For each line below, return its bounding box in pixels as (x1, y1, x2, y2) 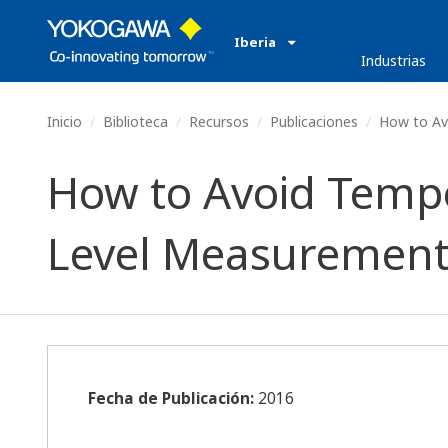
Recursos (189, 112, 249, 131)
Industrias (361, 51, 427, 70)
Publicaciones (270, 112, 358, 131)
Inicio (47, 112, 82, 131)
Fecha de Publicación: (88, 388, 254, 409)
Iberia (234, 33, 279, 51)
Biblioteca (103, 112, 168, 131)
